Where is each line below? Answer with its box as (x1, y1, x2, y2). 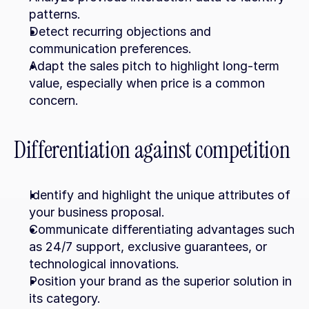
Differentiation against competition (14, 135, 290, 165)
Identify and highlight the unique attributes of (29, 188, 290, 202)
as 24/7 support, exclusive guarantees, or (29, 239, 267, 254)
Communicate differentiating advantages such (29, 222, 295, 237)
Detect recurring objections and (29, 24, 211, 39)
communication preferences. (29, 41, 192, 56)
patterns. (29, 7, 81, 21)
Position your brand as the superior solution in (29, 274, 292, 288)
